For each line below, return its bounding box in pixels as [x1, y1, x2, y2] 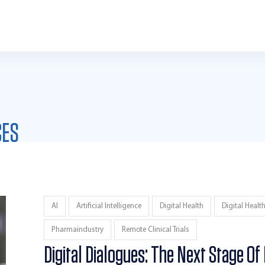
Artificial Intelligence [76, 202, 141, 210]
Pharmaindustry [51, 226, 104, 234]
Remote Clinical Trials [121, 226, 189, 234]
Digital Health [159, 202, 203, 210]
